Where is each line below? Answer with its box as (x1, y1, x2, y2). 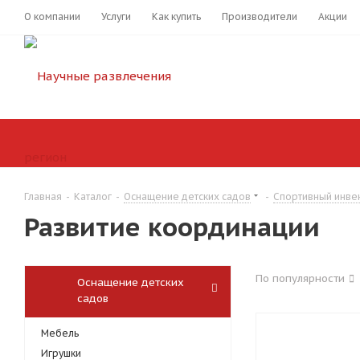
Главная (24, 190, 62, 203)
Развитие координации (24, 210, 320, 244)
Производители (222, 10, 297, 22)
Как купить (152, 10, 201, 22)
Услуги (101, 10, 131, 22)
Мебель (41, 327, 79, 340)
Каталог (74, 190, 112, 203)
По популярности (256, 272, 345, 286)
